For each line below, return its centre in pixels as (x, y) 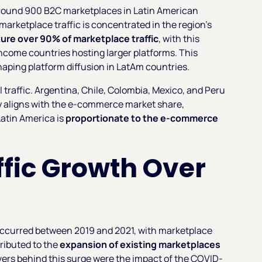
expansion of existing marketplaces (140, 244)
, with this (179, 38)
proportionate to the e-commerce (141, 118)
